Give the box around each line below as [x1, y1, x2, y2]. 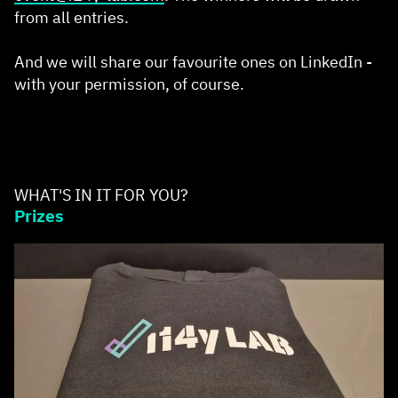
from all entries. [14, 7, 129, 28]
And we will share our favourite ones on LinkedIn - [14, 52, 372, 73]
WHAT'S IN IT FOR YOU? [14, 184, 188, 205]
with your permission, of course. [14, 74, 248, 95]
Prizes [14, 203, 64, 227]
